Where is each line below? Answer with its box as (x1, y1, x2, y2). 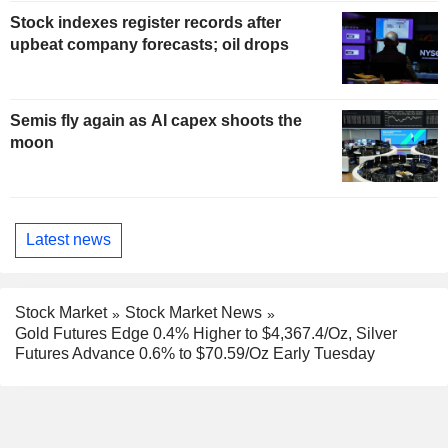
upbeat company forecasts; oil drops (10, 35, 289, 53)
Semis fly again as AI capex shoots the (10, 111, 302, 129)
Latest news (26, 231, 111, 249)
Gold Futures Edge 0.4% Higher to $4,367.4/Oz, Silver (15, 324, 397, 342)
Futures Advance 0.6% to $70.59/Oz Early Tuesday (15, 344, 375, 362)
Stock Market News (125, 303, 262, 321)
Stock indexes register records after (10, 13, 281, 31)
